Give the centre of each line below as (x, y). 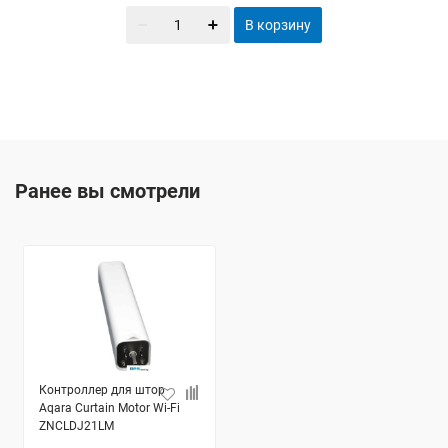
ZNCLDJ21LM (76, 426)
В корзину (278, 25)
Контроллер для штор (102, 390)
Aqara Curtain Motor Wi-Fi (109, 408)
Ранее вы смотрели (107, 191)
